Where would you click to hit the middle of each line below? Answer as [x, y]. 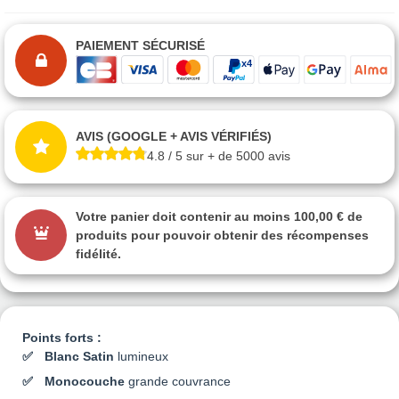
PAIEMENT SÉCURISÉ [140, 46]
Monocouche [85, 381]
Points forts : [62, 337]
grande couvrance [178, 381]
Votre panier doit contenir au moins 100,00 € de [219, 216]
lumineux [141, 356]
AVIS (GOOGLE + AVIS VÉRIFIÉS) [174, 137]
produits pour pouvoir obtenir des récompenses [222, 235]
